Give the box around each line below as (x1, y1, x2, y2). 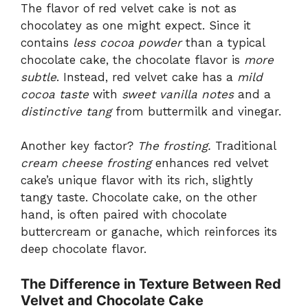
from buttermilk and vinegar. (111, 104, 281, 118)
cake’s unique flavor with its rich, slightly (21, 173, 253, 188)
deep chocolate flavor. (21, 242, 146, 256)
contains (21, 35, 73, 49)
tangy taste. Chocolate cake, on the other (21, 190, 257, 205)
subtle (21, 69, 56, 84)
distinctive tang (21, 104, 111, 118)
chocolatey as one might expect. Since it (21, 18, 251, 32)
